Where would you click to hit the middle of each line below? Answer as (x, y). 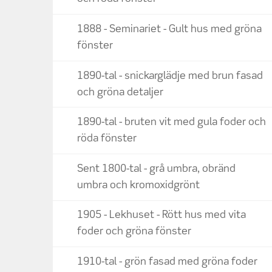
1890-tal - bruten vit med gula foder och (172, 123)
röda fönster (107, 139)
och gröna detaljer (120, 92)
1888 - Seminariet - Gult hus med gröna (169, 30)
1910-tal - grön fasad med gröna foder (167, 262)
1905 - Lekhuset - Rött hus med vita (161, 216)
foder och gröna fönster (134, 232)
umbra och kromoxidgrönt (138, 185)
